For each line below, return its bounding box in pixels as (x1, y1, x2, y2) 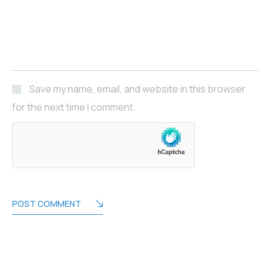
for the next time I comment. (12, 100, 135, 114)
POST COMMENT (12, 197, 81, 209)
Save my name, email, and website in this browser (29, 82, 246, 96)
